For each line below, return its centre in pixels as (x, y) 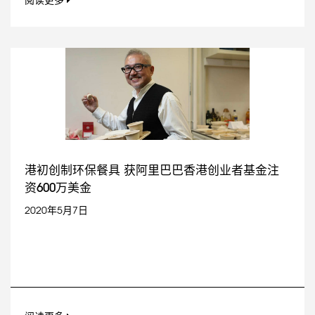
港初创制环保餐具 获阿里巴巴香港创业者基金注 (152, 170)
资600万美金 (58, 187)
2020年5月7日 (56, 210)
